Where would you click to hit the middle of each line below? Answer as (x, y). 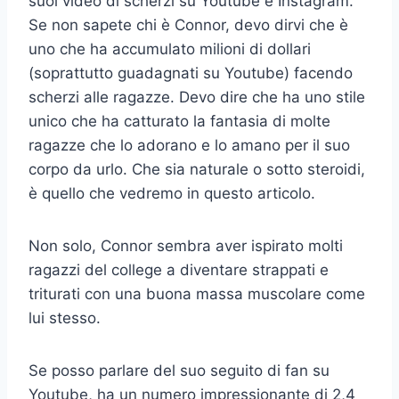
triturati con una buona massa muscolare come (197, 293)
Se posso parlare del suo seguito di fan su (179, 370)
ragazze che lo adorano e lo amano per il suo (189, 145)
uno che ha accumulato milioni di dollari (170, 49)
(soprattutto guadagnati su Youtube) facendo (191, 73)
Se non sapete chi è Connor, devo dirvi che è (188, 24)
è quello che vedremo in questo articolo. (172, 193)
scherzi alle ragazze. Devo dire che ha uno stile (197, 97)
